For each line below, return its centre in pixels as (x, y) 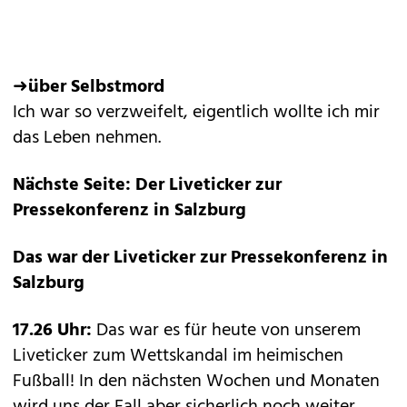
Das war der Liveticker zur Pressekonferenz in (200, 258)
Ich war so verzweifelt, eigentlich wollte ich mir (196, 113)
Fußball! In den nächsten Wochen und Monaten (196, 382)
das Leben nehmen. (87, 138)
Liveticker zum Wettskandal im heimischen (178, 356)
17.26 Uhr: (55, 331)
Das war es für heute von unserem (228, 331)
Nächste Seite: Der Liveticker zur (147, 185)
